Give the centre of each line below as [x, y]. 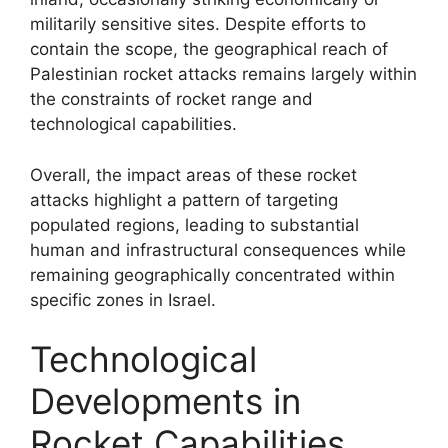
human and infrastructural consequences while [218, 249]
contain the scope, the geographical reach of [209, 49]
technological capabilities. [133, 124]
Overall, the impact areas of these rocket [193, 174]
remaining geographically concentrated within [212, 274]
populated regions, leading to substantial [194, 224]
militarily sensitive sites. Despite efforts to [198, 24]
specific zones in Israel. [123, 299]
